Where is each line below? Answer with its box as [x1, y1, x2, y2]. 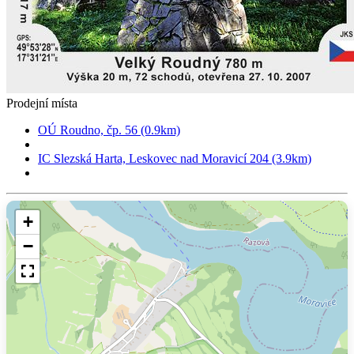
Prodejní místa [6, 96, 77, 110]
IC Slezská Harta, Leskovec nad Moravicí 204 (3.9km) [38, 151, 311, 165]
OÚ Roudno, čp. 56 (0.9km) [38, 122, 180, 137]
